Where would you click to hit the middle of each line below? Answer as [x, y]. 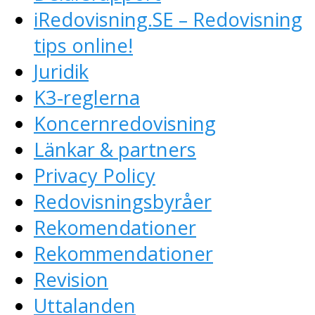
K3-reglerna [87, 97]
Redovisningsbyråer [123, 201]
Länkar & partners [115, 149]
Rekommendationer [123, 253]
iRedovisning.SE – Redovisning [168, 19]
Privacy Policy [95, 175]
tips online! [83, 45]
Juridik [61, 71]
